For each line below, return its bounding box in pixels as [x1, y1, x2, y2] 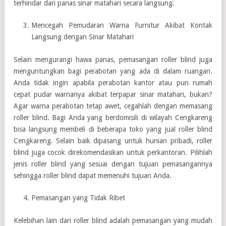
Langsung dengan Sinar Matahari [31, 32, 134, 41]
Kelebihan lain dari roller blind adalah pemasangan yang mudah [14, 216, 212, 224]
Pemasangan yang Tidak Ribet [31, 193, 125, 202]
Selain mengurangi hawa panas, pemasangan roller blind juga [14, 55, 212, 64]
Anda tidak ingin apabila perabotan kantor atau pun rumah [14, 78, 212, 87]
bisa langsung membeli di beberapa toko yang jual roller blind [14, 125, 212, 133]
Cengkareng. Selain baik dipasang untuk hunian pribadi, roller [14, 136, 212, 145]
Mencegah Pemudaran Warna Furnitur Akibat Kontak [31, 21, 212, 29]
